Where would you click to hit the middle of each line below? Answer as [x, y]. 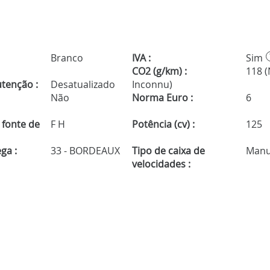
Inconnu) [152, 85]
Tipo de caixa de [168, 151]
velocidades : [161, 164]
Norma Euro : [162, 98]
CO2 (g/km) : [159, 71]
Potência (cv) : [163, 124]
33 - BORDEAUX [84, 151]
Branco [66, 58]
